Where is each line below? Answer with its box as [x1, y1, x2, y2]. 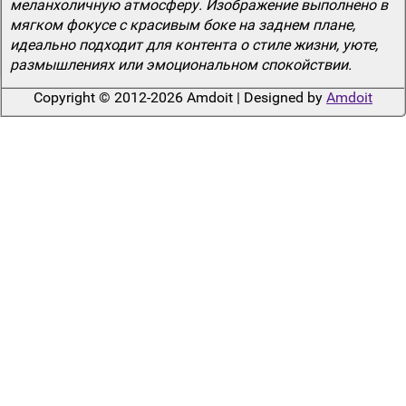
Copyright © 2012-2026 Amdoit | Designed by [34, 88, 326, 106]
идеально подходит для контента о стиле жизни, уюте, [9, 35, 378, 53]
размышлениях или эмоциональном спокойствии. [9, 55, 352, 73]
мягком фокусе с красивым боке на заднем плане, [9, 15, 355, 34]
